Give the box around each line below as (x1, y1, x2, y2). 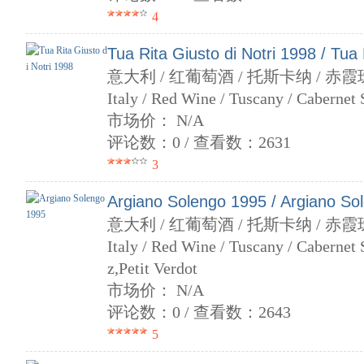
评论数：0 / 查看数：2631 (107, 133, 291, 151)
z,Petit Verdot (107, 259, 197, 277)
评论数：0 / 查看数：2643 (107, 303, 291, 321)
